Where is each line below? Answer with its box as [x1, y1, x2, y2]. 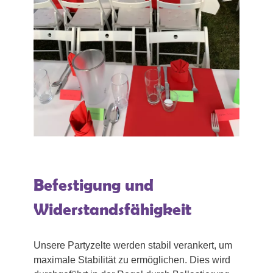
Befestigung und [34, 175, 154, 194]
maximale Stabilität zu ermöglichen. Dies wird [34, 254, 230, 265]
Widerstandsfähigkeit [34, 199, 191, 219]
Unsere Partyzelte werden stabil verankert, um [34, 239, 232, 250]
